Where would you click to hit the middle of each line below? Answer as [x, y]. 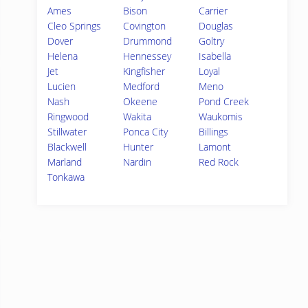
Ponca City [146, 132]
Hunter [139, 147]
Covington [145, 26]
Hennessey [147, 56]
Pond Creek [224, 101]
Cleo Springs [74, 26]
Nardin [137, 162]
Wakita [137, 117]
